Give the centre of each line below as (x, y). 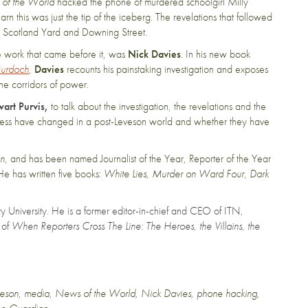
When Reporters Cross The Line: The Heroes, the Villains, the (136, 226)
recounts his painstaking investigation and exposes (166, 69)
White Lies (125, 174)
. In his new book (216, 54)
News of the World (95, 293)
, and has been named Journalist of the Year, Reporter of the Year (138, 158)
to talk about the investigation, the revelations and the (158, 106)
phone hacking (227, 293)
